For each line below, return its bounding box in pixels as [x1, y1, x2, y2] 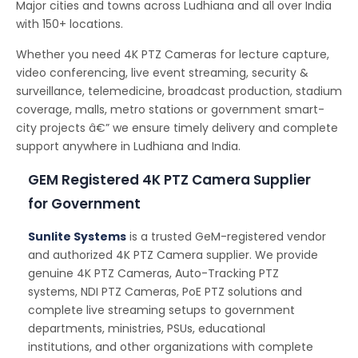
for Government [28, 194, 141, 214]
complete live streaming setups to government [28, 302, 295, 319]
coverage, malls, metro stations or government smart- [16, 101, 324, 118]
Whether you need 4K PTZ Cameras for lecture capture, [16, 46, 329, 63]
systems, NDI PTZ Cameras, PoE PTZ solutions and [28, 284, 302, 300]
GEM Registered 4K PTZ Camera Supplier [28, 170, 311, 190]
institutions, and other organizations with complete [28, 339, 313, 356]
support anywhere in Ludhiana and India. [16, 138, 241, 155]
